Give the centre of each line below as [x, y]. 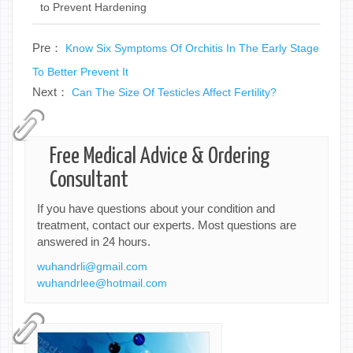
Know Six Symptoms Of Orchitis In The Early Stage [192, 48]
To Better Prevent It [80, 71]
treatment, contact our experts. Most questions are [167, 225]
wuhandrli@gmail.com [92, 266]
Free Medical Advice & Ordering [160, 156]
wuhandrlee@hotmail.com [102, 282]
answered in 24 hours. [94, 241]
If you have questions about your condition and [156, 208]
